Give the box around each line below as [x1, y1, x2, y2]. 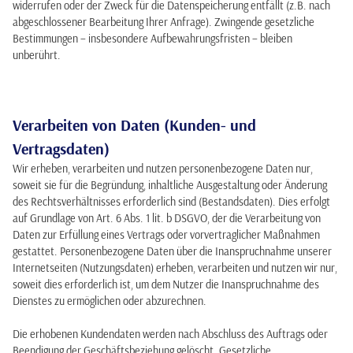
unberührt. [13, 48, 61, 62]
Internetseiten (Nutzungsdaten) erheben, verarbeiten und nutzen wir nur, [13, 261, 337, 275]
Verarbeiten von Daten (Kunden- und [13, 115, 256, 135]
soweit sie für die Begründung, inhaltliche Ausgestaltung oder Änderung [13, 178, 327, 192]
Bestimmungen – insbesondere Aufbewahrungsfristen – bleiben [13, 32, 292, 46]
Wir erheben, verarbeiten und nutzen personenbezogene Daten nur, [13, 162, 313, 176]
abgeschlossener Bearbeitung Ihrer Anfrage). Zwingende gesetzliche [13, 15, 314, 29]
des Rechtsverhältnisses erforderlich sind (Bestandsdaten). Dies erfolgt [13, 195, 330, 209]
